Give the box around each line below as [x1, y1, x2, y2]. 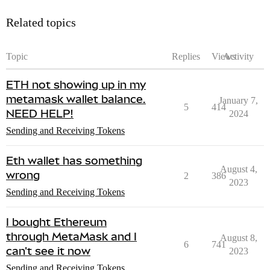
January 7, [219, 95, 258, 106]
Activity [223, 51, 254, 62]
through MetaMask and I [6, 230, 137, 243]
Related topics [6, 16, 76, 30]
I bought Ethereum [6, 216, 107, 229]
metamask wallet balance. [6, 93, 146, 106]
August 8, [219, 233, 257, 243]
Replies [172, 51, 200, 62]
